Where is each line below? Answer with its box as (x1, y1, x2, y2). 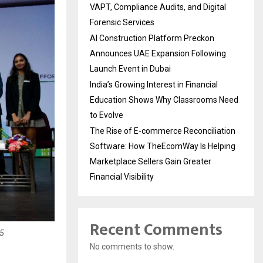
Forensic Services (90, 17, 154, 27)
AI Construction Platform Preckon (90, 33, 214, 43)
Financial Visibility (90, 171, 154, 181)
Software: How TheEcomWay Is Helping (90, 141, 235, 151)
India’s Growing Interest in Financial (90, 79, 218, 89)
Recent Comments (90, 215, 222, 244)
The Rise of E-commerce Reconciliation (90, 126, 235, 136)
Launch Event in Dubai (90, 63, 171, 73)
